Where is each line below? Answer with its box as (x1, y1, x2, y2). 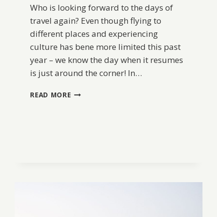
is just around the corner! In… (30, 67, 142, 78)
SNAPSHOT (70, 97, 109, 107)
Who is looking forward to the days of (30, 1, 173, 13)
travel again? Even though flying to (30, 15, 162, 26)
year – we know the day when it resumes (30, 54, 184, 65)
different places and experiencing (30, 28, 158, 39)
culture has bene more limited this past (30, 41, 181, 52)
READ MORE (30, 90, 71, 99)
